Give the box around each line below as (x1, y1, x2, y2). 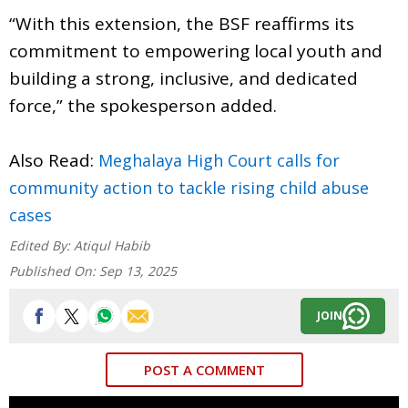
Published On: (9, 261, 99, 280)
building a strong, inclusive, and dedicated (9, 66, 358, 90)
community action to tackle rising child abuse (9, 176, 369, 199)
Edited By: (9, 236, 74, 254)
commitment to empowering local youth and (9, 38, 382, 63)
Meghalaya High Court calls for (98, 148, 340, 171)
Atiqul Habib (74, 236, 150, 254)
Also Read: (9, 148, 98, 172)
